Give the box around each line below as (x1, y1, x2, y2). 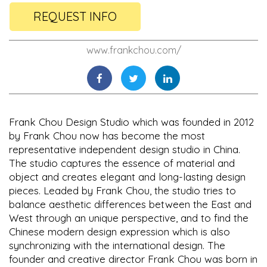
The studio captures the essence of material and (9, 157, 235, 170)
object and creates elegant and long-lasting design (9, 170, 246, 184)
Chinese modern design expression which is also (9, 225, 230, 238)
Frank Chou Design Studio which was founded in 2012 (9, 116, 254, 129)
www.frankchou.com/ (86, 44, 181, 57)
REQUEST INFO (33, 9, 117, 24)
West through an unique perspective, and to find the (9, 212, 249, 225)
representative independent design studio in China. (9, 143, 240, 156)
